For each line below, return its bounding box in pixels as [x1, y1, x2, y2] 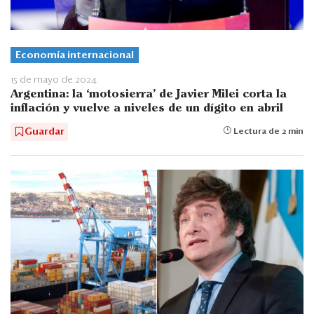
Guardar [25, 126, 64, 137]
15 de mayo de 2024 [11, 74, 97, 85]
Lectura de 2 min [231, 127, 303, 136]
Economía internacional [15, 50, 134, 60]
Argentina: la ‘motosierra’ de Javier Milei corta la [11, 88, 287, 100]
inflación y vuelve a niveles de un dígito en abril [11, 102, 283, 114]
